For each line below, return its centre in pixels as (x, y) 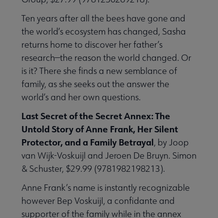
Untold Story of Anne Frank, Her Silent (100, 129)
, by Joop (171, 142)
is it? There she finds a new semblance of (99, 71)
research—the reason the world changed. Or (106, 57)
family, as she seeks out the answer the (95, 84)
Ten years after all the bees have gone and (103, 18)
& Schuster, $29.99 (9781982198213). (93, 168)
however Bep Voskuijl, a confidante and (98, 200)
